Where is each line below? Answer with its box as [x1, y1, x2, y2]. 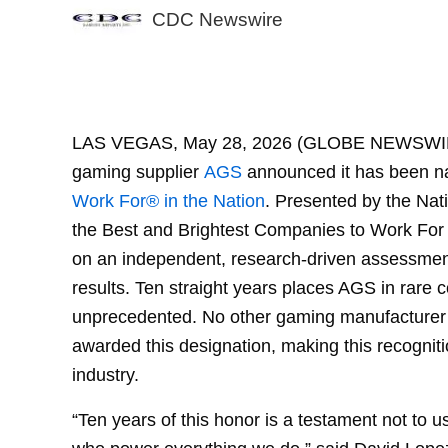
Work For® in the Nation [72, 189, 265, 211]
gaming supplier [72, 160, 204, 182]
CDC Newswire [151, 8, 283, 30]
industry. [72, 363, 139, 385]
